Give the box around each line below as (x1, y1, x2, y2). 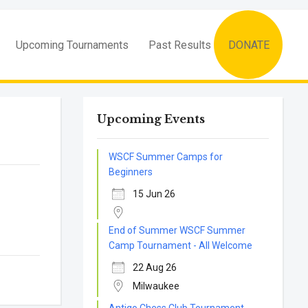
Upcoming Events (97, 112, 206, 126)
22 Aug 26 (133, 262, 177, 273)
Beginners (109, 166, 153, 177)
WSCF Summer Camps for (109, 151, 223, 162)
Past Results (148, 38, 211, 52)
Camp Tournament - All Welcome (109, 240, 253, 251)
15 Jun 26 (133, 188, 176, 199)
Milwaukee (133, 280, 180, 291)
